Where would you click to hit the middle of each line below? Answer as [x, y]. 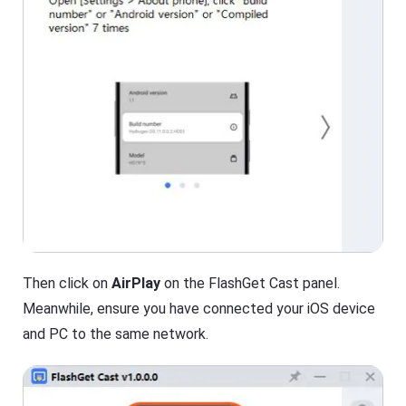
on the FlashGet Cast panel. [251, 284]
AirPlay [136, 284]
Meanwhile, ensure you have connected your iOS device [199, 309]
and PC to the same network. [116, 334]
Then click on [68, 284]
